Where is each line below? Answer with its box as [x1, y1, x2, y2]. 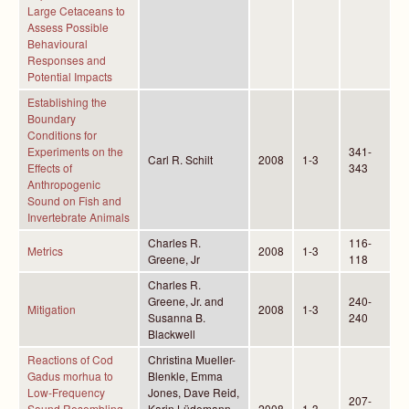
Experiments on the [27, 143, 123, 159]
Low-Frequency [27, 384, 105, 400]
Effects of [27, 160, 72, 175]
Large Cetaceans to [27, 3, 125, 18]
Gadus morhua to [27, 368, 113, 383]
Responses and [27, 52, 106, 68]
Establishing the [27, 94, 107, 110]
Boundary [27, 110, 76, 126]
